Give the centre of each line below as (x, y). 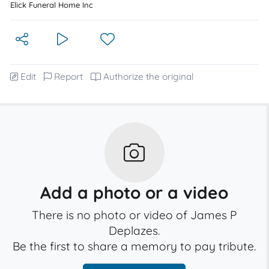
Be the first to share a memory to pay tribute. (134, 246)
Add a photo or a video (134, 192)
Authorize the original (149, 77)
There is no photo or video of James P (134, 215)
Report (68, 77)
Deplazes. (134, 231)
